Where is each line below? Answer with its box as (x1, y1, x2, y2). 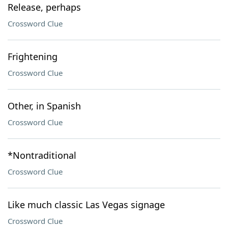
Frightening (8, 50, 58, 63)
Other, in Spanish (8, 100, 81, 112)
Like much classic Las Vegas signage (8, 198, 165, 211)
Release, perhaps (8, 1, 81, 13)
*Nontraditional (8, 149, 76, 161)
